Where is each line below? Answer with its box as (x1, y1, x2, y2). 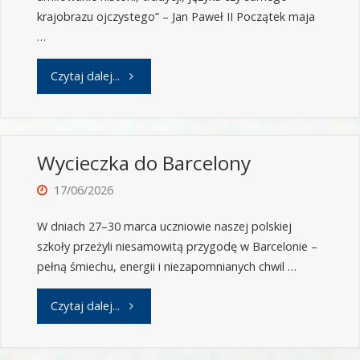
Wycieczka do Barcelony (36, 149, 251, 177)
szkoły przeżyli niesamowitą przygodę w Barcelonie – (36, 239, 317, 255)
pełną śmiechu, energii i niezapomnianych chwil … (36, 259, 297, 275)
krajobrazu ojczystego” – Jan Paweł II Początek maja (36, 9, 315, 25)
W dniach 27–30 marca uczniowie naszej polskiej (36, 219, 292, 235)
